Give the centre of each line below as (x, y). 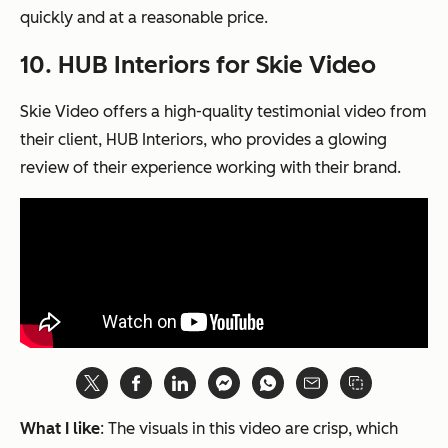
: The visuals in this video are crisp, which (249, 429)
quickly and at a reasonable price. (144, 18)
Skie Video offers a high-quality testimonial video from (223, 112)
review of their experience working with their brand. (210, 168)
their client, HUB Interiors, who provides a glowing (203, 140)
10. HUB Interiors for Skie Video (198, 65)
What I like (60, 429)
